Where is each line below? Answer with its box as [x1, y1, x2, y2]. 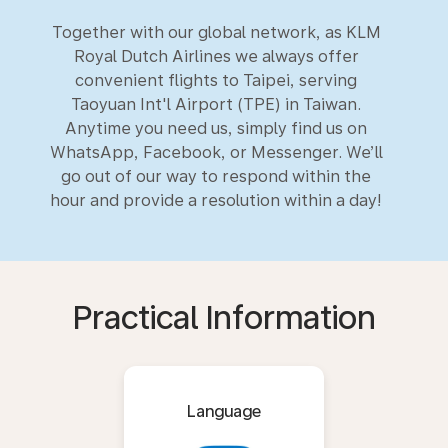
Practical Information [72, 298, 376, 337]
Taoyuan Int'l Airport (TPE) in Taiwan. [71, 94, 361, 114]
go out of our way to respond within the [61, 166, 371, 186]
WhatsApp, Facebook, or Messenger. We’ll [49, 142, 383, 162]
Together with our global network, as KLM [51, 22, 381, 42]
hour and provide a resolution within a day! [50, 190, 382, 210]
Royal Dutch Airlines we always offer [73, 46, 359, 66]
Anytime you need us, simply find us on [65, 118, 367, 138]
